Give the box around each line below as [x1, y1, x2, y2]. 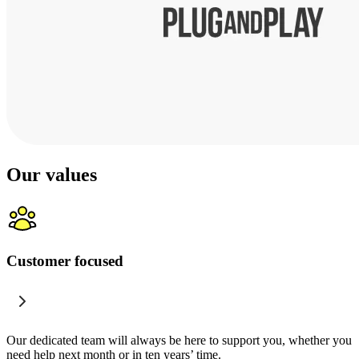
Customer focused [6, 252, 123, 269]
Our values [6, 164, 97, 186]
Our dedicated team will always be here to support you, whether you [6, 333, 352, 347]
